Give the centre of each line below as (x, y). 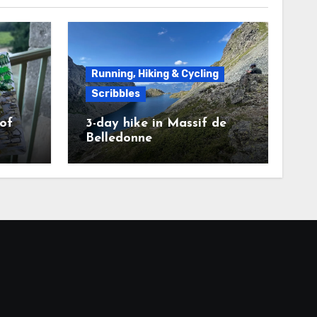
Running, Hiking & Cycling (155, 74)
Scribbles (115, 94)
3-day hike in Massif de (156, 123)
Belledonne (119, 138)
